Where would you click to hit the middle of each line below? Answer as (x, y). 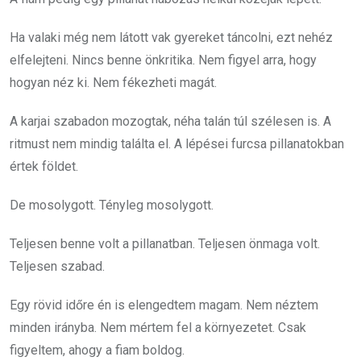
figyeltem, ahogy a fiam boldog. (97, 350)
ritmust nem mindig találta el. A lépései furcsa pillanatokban (177, 143)
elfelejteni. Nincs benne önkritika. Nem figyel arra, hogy (163, 60)
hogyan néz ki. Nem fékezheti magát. (113, 82)
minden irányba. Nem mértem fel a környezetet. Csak (158, 327)
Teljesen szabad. (57, 266)
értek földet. (44, 166)
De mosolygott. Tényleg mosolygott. (112, 205)
